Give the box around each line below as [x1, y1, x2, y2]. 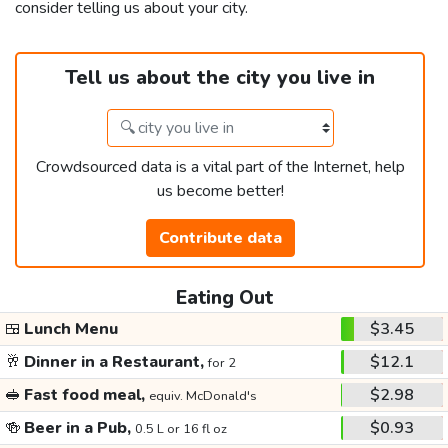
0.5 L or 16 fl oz [134, 420, 227, 439]
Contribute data [158, 227, 282, 250]
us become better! [156, 180, 284, 203]
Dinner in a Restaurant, [20, 351, 208, 374]
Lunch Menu [20, 318, 118, 341]
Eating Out [175, 285, 273, 312]
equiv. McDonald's [148, 387, 257, 406]
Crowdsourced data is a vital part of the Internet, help [35, 156, 405, 179]
